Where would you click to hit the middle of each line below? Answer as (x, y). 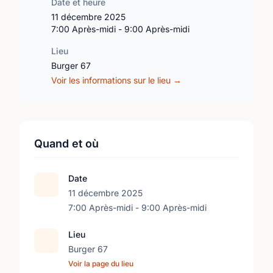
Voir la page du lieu (101, 264)
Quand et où (66, 144)
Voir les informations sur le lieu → (116, 80)
